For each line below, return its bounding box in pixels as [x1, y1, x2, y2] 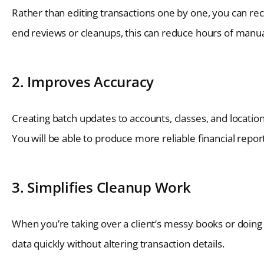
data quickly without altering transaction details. [12, 237, 225, 251]
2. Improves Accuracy [12, 72, 154, 92]
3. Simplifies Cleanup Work [12, 177, 191, 197]
